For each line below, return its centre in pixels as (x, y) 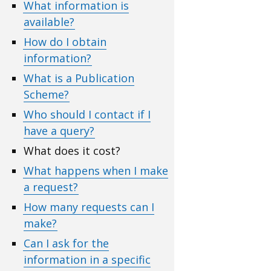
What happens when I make (96, 170)
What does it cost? (72, 150)
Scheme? (46, 94)
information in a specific (87, 259)
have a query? (59, 130)
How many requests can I (89, 207)
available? (49, 21)
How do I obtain (65, 41)
